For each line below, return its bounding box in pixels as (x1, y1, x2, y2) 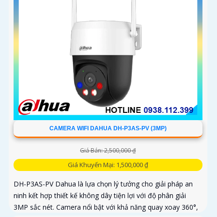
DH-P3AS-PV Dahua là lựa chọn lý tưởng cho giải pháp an (14, 179, 193, 188)
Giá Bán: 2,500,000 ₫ (80, 146, 136, 155)
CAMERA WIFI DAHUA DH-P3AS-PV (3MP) (49, 124, 167, 132)
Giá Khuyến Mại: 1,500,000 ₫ (67, 160, 148, 169)
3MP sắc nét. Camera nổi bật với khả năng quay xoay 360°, (14, 202, 198, 212)
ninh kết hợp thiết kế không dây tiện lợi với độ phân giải (14, 190, 186, 200)
